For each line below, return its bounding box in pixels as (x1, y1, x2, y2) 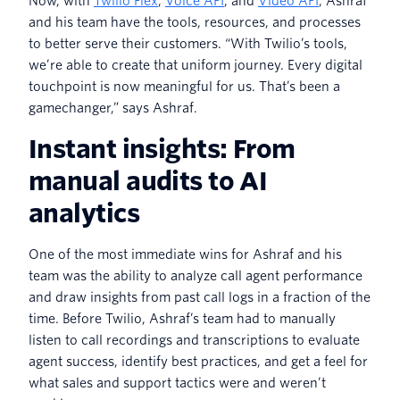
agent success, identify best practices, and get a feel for (29, 354, 368, 369)
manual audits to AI (29, 165, 268, 196)
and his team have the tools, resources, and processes (29, 14, 361, 29)
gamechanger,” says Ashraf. (29, 100, 200, 115)
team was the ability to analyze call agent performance (29, 268, 362, 283)
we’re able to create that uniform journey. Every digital (29, 57, 362, 72)
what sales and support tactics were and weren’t (29, 375, 326, 390)
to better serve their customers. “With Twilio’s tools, (29, 36, 347, 51)
